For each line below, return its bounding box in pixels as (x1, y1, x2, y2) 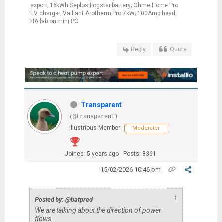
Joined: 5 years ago (64, 150, 119, 157)
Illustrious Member (69, 124, 120, 131)
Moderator (132, 124, 160, 131)
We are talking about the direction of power (34, 206, 161, 214)
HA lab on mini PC (30, 17, 78, 25)
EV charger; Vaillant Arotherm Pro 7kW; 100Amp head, (30, 9, 177, 17)
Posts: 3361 (123, 150, 156, 157)
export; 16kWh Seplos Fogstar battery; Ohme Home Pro (30, 1, 178, 9)
